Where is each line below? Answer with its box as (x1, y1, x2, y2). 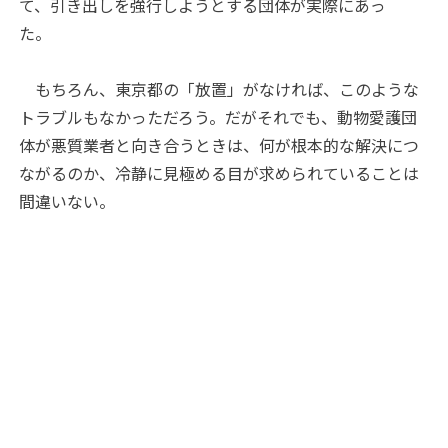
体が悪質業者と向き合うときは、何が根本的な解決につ (19, 132, 420, 157)
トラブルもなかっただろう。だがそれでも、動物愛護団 (19, 104, 418, 129)
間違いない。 (19, 188, 116, 213)
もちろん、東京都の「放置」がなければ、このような (19, 76, 420, 101)
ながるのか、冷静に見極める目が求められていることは (19, 160, 420, 185)
